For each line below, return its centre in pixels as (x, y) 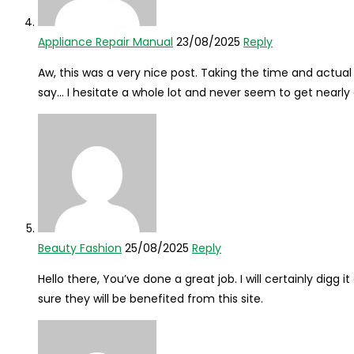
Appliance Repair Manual (105, 42)
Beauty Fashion (80, 249)
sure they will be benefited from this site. (151, 299)
